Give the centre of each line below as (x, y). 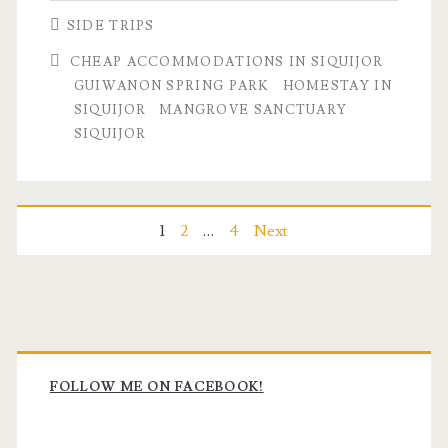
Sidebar (83, 398)
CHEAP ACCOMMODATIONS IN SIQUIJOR (226, 62)
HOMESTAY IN (337, 86)
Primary (88, 350)
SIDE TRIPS (110, 26)
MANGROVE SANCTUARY (253, 110)
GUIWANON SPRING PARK (171, 86)
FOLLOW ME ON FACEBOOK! (156, 387)
